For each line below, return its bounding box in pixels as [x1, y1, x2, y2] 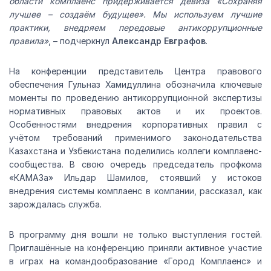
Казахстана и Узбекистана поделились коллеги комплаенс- [9, 146, 262, 157]
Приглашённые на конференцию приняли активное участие [9, 243, 262, 253]
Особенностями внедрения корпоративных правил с [9, 119, 262, 130]
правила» [9, 36, 48, 47]
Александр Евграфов [112, 36, 206, 47]
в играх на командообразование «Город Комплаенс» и [9, 256, 262, 267]
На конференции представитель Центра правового [9, 66, 262, 77]
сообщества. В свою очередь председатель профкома [9, 159, 262, 170]
